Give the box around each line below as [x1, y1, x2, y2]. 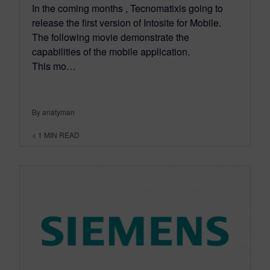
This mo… [32, 59, 76, 74]
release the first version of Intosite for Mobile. [32, 16, 224, 30]
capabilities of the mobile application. [32, 45, 190, 59]
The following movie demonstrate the [32, 30, 189, 45]
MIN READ [44, 130, 80, 140]
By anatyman [32, 107, 75, 118]
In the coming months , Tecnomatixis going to [32, 1, 223, 16]
